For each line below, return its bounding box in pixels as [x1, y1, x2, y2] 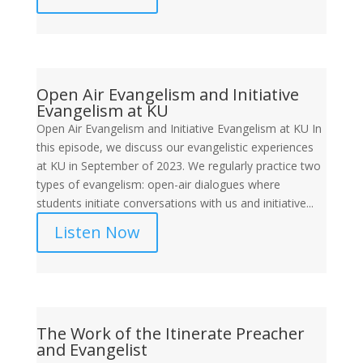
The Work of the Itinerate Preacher [36, 322, 305, 344]
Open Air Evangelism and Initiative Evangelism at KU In [36, 121, 322, 136]
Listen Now [53, 221, 140, 243]
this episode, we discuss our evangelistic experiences [36, 139, 314, 155]
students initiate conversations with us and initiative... [36, 195, 314, 211]
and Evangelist [36, 339, 147, 361]
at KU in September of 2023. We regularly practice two [36, 158, 321, 173]
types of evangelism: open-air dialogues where [36, 177, 280, 192]
